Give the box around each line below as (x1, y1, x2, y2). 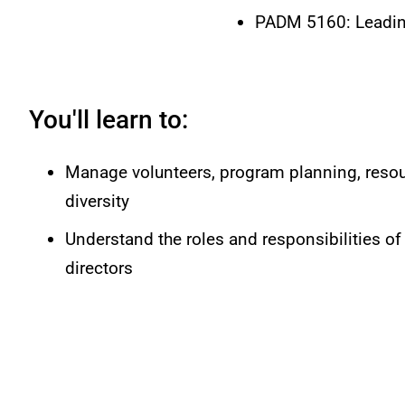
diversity (65, 191, 130, 212)
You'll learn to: (29, 105, 189, 135)
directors (65, 258, 134, 278)
